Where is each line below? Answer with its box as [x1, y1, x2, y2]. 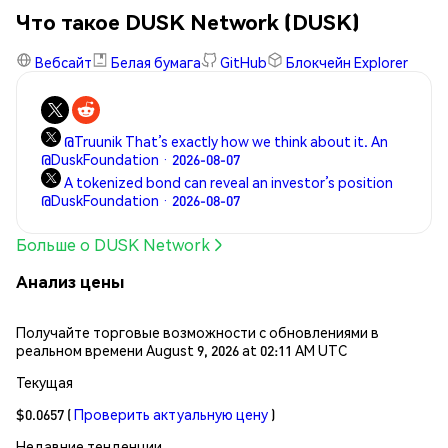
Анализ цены [16, 271, 124, 293]
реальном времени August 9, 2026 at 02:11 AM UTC [16, 340, 347, 359]
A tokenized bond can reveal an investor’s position [64, 173, 393, 192]
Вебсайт [35, 53, 92, 72]
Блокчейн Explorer [286, 53, 408, 72]
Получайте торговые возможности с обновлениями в [16, 322, 379, 341]
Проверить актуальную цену [74, 404, 268, 423]
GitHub [220, 53, 267, 72]
